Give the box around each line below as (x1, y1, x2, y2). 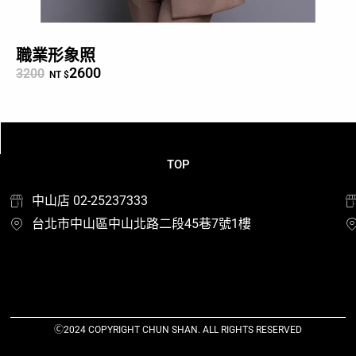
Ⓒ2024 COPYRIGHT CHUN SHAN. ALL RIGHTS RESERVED (54, 324, 302, 336)
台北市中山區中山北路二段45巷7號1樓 (32, 215, 252, 231)
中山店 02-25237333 (32, 192, 149, 208)
